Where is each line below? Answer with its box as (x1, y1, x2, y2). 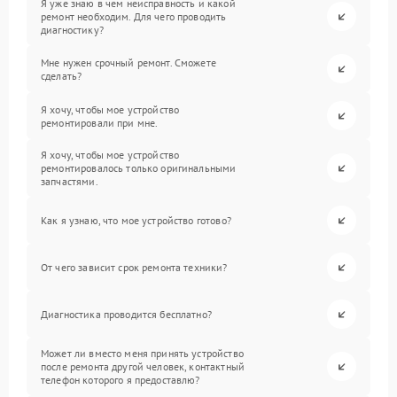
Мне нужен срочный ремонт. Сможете (41, 55, 216, 69)
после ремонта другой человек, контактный (41, 360, 245, 373)
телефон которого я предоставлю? (41, 373, 200, 386)
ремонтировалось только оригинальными (41, 161, 237, 175)
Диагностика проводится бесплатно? (41, 307, 212, 321)
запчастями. (41, 175, 98, 188)
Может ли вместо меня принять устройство (41, 346, 244, 360)
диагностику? (41, 23, 104, 36)
